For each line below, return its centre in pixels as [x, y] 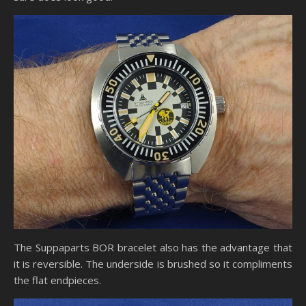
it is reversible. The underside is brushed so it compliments [153, 264]
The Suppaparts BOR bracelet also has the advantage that [153, 248]
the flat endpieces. [57, 280]
